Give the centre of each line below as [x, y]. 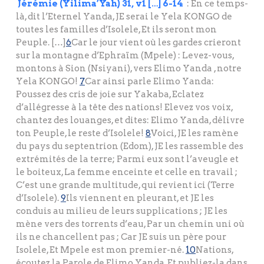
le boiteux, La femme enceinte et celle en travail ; [127, 172]
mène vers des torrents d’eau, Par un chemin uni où [130, 224]
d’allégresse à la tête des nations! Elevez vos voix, [124, 108]
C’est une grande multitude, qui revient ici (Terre [125, 185]
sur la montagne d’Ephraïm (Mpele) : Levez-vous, [125, 56]
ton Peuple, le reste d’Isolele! [81, 133]
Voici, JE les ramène [195, 133]
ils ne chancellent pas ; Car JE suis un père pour [121, 237]
